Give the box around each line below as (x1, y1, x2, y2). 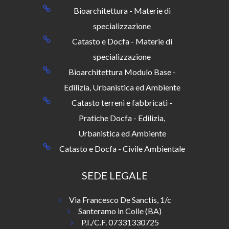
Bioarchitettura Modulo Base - (68, 67, 176, 77)
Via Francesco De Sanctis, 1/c (67, 195, 171, 204)
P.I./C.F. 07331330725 (79, 217, 159, 227)
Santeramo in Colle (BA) (77, 206, 162, 216)
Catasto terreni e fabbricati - (72, 98, 173, 107)
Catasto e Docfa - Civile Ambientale (59, 144, 185, 153)
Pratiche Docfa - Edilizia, (79, 113, 166, 123)
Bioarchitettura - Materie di (73, 6, 171, 15)
